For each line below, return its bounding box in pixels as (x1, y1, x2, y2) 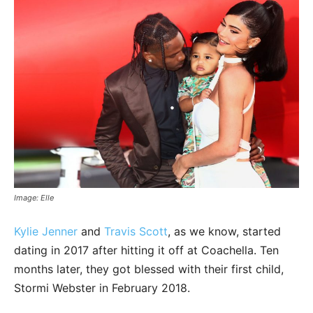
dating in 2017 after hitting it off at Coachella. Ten (14, 243, 279, 258)
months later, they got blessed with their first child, (14, 262, 284, 277)
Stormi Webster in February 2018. (14, 281, 190, 296)
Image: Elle (14, 193, 54, 203)
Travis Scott (104, 224, 168, 239)
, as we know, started (168, 224, 281, 239)
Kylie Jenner (14, 224, 78, 239)
